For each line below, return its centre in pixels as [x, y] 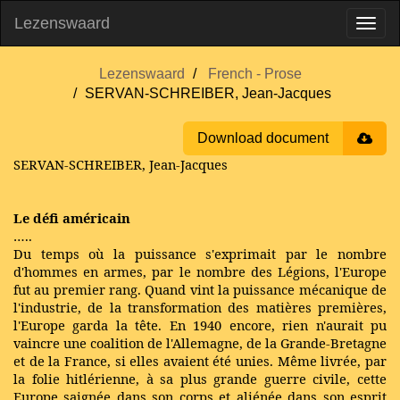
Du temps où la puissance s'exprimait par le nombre [200, 254]
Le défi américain [72, 218]
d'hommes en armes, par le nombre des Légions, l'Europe [200, 271]
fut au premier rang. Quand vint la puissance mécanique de [200, 289]
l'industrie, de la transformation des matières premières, [200, 307]
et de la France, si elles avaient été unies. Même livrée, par [200, 361]
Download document [263, 138]
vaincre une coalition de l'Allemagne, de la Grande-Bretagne [200, 343]
